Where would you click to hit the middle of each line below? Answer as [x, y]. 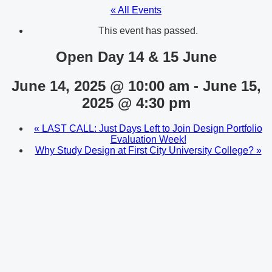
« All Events [136, 10]
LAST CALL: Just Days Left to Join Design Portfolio [151, 129]
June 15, [232, 86]
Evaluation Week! [148, 140]
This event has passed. [148, 30]
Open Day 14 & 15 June [136, 56]
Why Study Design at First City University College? [145, 151]
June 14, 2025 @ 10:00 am [100, 86]
